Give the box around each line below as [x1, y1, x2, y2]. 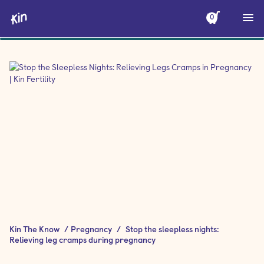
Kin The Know [9, 225, 60, 234]
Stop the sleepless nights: [126, 225, 219, 234]
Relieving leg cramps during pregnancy [9, 235, 156, 245]
